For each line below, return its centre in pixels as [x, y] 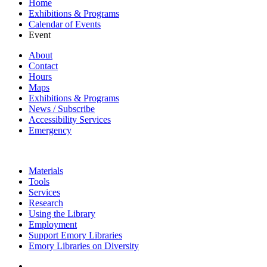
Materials [46, 170]
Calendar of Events [65, 24]
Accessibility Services [70, 119]
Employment [53, 224]
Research [46, 203]
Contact [43, 66]
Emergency [50, 130]
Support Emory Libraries [75, 235]
